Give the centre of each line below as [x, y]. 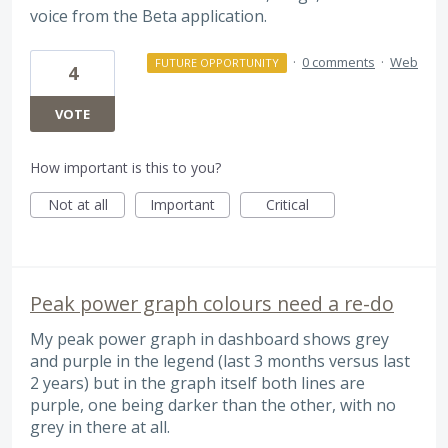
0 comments [338, 61]
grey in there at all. [100, 426]
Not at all [77, 204]
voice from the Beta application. [148, 16]
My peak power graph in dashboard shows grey [209, 338]
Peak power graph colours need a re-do [212, 303]
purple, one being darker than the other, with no [213, 404]
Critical [287, 204]
